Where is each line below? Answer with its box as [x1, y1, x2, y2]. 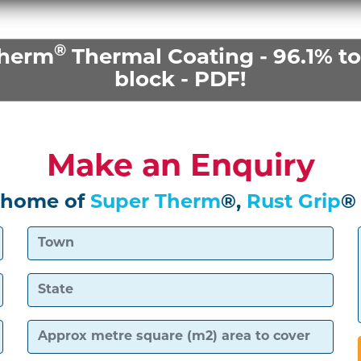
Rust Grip [247, 193, 341, 213]
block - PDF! [114, 69, 247, 92]
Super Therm [90, 193, 221, 213]
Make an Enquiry [46, 151, 315, 184]
